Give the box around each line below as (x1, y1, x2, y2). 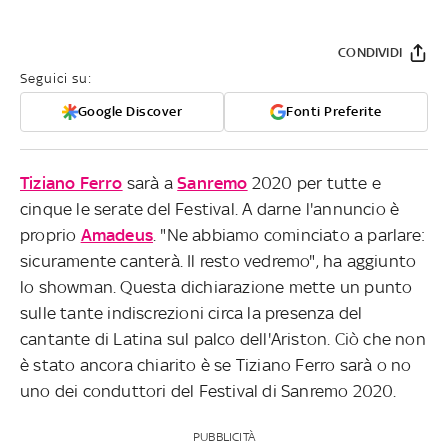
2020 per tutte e (247, 172, 382, 193)
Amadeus (80, 224, 154, 245)
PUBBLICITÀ (192, 429, 255, 444)
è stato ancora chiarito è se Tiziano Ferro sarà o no (20, 354, 412, 375)
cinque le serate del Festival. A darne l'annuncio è (20, 198, 400, 219)
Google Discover (77, 103, 183, 119)
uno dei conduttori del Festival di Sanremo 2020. (20, 380, 397, 401)
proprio (20, 224, 81, 245)
